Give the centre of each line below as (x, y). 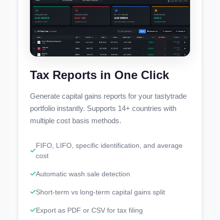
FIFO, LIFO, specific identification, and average (109, 145)
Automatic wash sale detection (83, 174)
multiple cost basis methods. (76, 120)
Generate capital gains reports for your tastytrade (108, 96)
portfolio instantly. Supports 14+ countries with (103, 108)
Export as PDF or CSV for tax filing (89, 210)
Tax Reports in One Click (99, 75)
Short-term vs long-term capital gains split (100, 192)
